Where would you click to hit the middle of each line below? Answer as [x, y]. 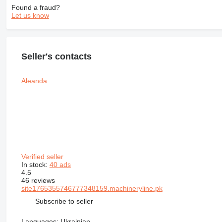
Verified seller [43, 157]
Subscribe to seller [64, 201]
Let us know [30, 15]
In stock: [35, 165]
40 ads [60, 165]
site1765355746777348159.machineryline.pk [92, 189]
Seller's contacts [56, 56]
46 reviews [38, 181]
